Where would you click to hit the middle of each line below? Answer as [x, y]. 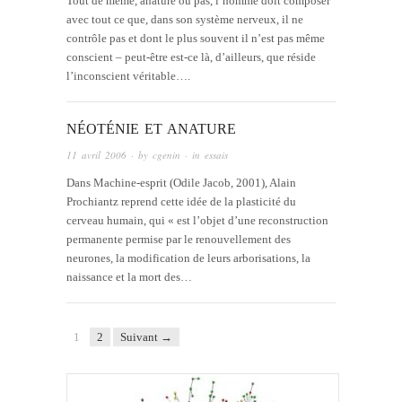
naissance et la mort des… [129, 276]
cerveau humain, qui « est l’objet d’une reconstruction [197, 220]
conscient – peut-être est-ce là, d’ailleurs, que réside [191, 57]
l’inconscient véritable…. [128, 76]
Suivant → [146, 336]
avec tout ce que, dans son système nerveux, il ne [185, 20]
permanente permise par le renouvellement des [179, 239]
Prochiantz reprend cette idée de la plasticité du [181, 201]
